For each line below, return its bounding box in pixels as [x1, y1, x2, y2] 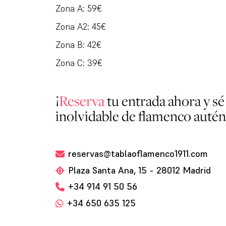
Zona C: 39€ [55, 56, 102, 69]
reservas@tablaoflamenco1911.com [68, 148, 208, 160]
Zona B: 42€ [55, 38, 101, 50]
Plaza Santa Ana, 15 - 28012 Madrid [68, 164, 211, 176]
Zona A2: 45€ [55, 20, 106, 32]
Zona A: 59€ [55, 2, 102, 14]
